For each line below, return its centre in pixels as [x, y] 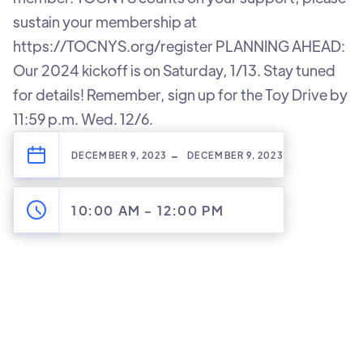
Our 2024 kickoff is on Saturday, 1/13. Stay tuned [174, 70]
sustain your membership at [105, 22]
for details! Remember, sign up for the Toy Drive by [180, 95]
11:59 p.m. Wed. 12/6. [83, 119]
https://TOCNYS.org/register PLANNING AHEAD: [179, 46]
